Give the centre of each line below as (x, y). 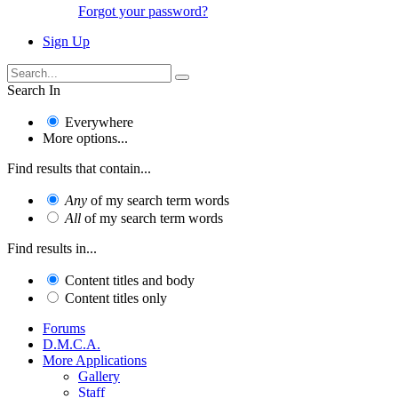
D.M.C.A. (72, 344)
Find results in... (52, 248)
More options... (85, 138)
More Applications (95, 360)
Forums (64, 328)
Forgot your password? (143, 11)
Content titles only (116, 298)
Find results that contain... (79, 168)
